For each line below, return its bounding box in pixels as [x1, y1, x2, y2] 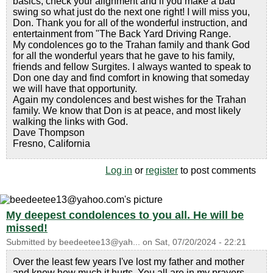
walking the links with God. [13, 116, 128, 127]
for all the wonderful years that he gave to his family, [13, 50, 235, 61]
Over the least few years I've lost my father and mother [13, 256, 244, 267]
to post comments [178, 165, 256, 175]
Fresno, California [13, 138, 90, 149]
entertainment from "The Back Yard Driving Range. [13, 28, 231, 39]
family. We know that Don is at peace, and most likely [13, 105, 241, 116]
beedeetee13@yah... [59, 237, 140, 247]
